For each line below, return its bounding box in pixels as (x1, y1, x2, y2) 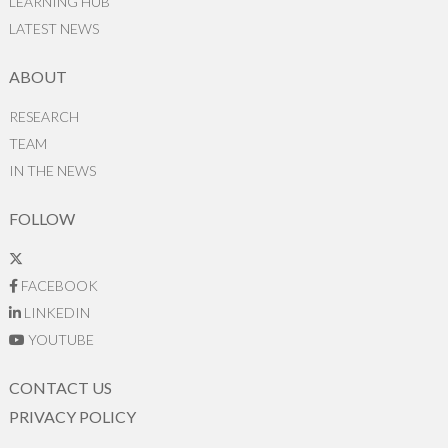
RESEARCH (8, 107, 79, 125)
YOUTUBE (24, 330, 94, 348)
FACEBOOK (17, 276, 98, 294)
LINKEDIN (20, 303, 90, 321)
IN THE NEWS (8, 161, 96, 179)
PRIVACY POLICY (8, 406, 136, 426)
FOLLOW (8, 208, 75, 228)
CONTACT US (8, 377, 112, 397)
